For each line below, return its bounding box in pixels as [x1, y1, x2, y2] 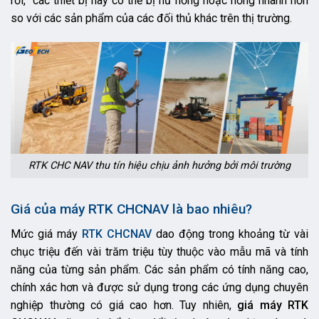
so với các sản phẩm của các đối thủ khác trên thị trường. [11, 11, 292, 25]
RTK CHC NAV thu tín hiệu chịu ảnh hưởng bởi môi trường [28, 159, 291, 172]
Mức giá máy [11, 226, 82, 241]
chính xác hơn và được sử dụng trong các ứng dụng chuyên [11, 280, 308, 294]
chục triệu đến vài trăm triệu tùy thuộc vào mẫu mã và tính [11, 244, 308, 258]
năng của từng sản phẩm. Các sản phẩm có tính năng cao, [11, 262, 308, 276]
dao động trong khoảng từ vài [156, 226, 308, 241]
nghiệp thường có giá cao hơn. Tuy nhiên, [11, 298, 237, 312]
